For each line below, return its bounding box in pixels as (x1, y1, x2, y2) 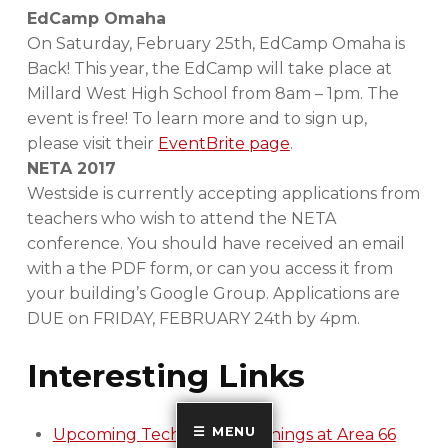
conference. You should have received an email (26, 234, 405, 254)
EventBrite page (157, 134, 290, 154)
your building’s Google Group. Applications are (26, 284, 400, 304)
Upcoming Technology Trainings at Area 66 (52, 424, 396, 444)
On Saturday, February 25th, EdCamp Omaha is (26, 34, 405, 54)
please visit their (26, 134, 158, 154)
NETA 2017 (26, 159, 116, 179)
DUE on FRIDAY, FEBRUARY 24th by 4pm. (26, 309, 360, 329)
